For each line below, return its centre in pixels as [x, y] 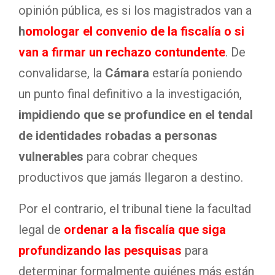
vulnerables [51, 157]
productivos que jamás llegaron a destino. [131, 177]
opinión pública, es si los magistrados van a [135, 10]
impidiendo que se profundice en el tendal [136, 115]
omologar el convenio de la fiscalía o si [135, 31]
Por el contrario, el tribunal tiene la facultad [135, 209]
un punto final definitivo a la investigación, [130, 94]
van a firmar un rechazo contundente [122, 52]
